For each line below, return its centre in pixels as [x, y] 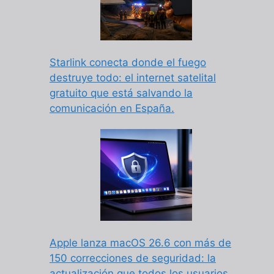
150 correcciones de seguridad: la [133, 258]
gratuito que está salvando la [121, 93]
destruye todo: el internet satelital [133, 77]
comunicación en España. [112, 108]
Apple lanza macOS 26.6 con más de [140, 243]
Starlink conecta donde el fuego [128, 62]
